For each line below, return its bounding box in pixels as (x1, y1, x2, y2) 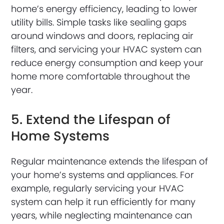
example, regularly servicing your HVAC (11, 182, 184, 195)
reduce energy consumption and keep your (11, 56, 204, 69)
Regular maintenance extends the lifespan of (11, 155, 208, 168)
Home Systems (11, 127, 110, 145)
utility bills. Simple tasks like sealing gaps (11, 16, 187, 29)
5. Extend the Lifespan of (11, 110, 171, 129)
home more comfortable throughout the (11, 70, 190, 83)
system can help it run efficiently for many (11, 195, 196, 208)
